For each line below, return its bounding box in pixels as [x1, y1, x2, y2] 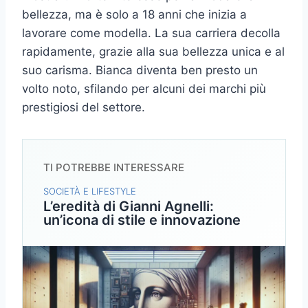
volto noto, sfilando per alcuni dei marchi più [22, 82, 266, 96]
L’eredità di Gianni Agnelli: [43, 198, 214, 215]
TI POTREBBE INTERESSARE [43, 161, 184, 175]
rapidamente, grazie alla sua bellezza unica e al [22, 45, 285, 59]
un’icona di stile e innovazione [43, 212, 241, 229]
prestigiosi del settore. [22, 100, 145, 115]
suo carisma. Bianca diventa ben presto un [22, 63, 258, 78]
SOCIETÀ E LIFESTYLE [43, 186, 136, 197]
